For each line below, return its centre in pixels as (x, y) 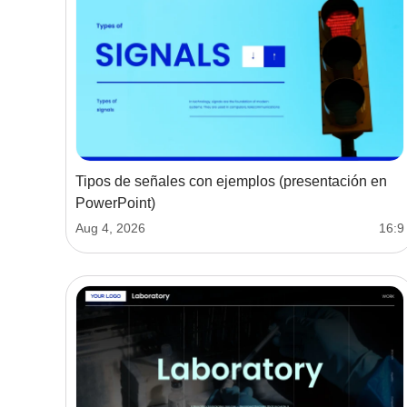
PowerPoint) (115, 203)
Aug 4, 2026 (110, 228)
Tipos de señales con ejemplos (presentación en (231, 182)
